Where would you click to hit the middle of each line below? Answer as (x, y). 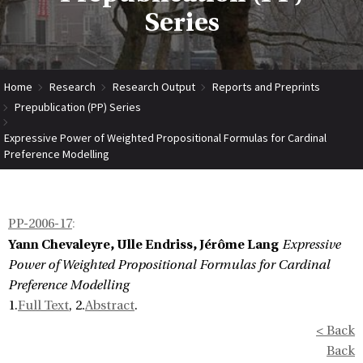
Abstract (110, 305)
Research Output (154, 86)
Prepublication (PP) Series (78, 107)
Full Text (43, 305)
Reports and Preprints (266, 86)
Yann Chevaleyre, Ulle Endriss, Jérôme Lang (143, 244)
